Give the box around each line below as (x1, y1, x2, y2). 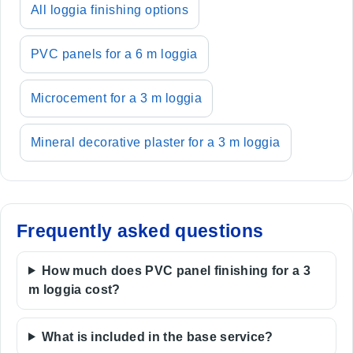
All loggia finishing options (31, 2, 189, 17)
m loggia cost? (28, 282, 121, 296)
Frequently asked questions (17, 220, 264, 241)
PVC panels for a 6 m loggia (31, 46, 198, 61)
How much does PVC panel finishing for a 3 (41, 263, 311, 277)
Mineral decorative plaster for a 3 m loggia (31, 135, 281, 149)
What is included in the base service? (41, 329, 273, 344)
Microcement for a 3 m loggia (31, 91, 203, 105)
